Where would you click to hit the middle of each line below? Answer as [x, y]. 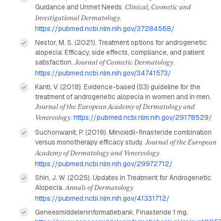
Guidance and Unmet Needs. [80, 7]
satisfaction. [55, 62]
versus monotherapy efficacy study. [90, 142]
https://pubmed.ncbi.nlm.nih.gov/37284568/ [105, 29]
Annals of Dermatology [99, 188]
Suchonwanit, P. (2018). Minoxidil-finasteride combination [123, 132]
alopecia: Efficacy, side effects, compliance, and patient [119, 53]
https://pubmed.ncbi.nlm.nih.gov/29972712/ [104, 164]
